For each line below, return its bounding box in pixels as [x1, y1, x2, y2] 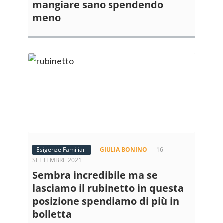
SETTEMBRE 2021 [32, 156, 82, 164]
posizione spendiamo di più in [32, 194, 179, 208]
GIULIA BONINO [100, 145, 147, 154]
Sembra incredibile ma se [32, 168, 158, 182]
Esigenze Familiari [36, 145, 87, 154]
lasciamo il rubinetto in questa [32, 181, 184, 195]
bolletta [32, 207, 72, 221]
